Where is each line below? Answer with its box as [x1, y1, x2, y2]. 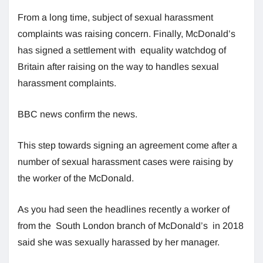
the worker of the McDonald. [18, 173, 134, 183]
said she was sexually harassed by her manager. [18, 237, 220, 247]
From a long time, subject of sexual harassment [18, 12, 213, 22]
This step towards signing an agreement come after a [18, 140, 237, 150]
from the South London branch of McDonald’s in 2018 [18, 220, 244, 231]
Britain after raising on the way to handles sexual [18, 61, 219, 72]
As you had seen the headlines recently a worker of [18, 204, 230, 214]
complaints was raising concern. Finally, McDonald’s [18, 28, 235, 39]
